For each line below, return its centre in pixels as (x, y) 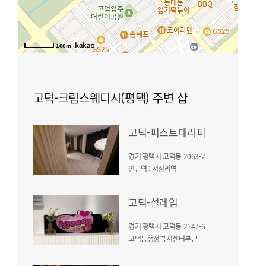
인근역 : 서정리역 (153, 168)
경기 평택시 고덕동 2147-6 (167, 226)
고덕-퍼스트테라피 (167, 132)
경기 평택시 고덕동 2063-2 (167, 156)
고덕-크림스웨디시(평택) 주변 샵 (110, 98)
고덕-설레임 (153, 202)
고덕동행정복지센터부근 (163, 238)
